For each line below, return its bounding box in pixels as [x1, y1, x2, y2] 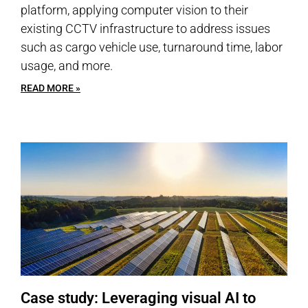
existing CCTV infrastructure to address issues [21, 21, 270, 36]
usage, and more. [21, 58, 113, 73]
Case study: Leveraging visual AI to [21, 289, 256, 307]
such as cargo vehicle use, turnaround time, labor [21, 40, 283, 54]
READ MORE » [21, 82, 80, 93]
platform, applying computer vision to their [21, 3, 248, 17]
